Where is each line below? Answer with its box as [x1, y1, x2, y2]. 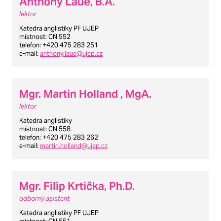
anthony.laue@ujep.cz [40, 49, 103, 58]
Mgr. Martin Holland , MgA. [19, 86, 151, 101]
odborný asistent [19, 194, 70, 203]
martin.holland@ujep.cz [40, 141, 108, 150]
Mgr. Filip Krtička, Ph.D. [19, 179, 135, 193]
